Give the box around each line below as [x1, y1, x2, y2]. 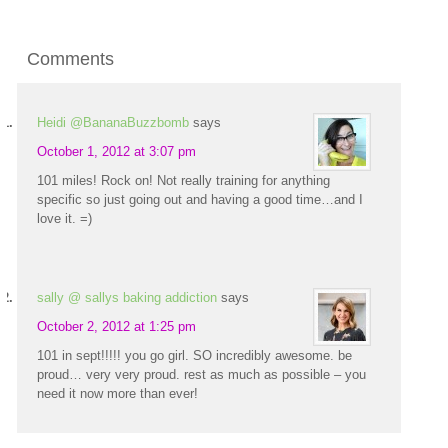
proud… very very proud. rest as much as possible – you [37, 367, 367, 382]
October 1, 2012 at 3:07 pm [37, 144, 197, 159]
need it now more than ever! [37, 386, 199, 401]
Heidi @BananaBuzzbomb [37, 115, 190, 130]
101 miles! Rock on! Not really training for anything [37, 173, 331, 188]
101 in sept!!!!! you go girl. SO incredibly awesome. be [37, 348, 353, 363]
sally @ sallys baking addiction [37, 290, 218, 305]
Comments [27, 49, 115, 69]
